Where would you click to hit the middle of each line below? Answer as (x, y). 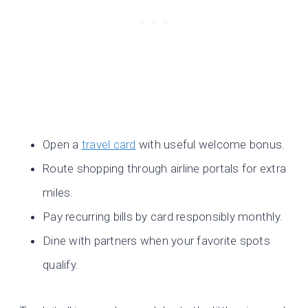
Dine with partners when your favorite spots (156, 241)
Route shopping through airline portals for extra (165, 169)
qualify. (61, 265)
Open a (62, 145)
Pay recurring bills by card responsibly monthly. (163, 217)
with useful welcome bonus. (210, 145)
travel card (109, 145)
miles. (58, 193)
